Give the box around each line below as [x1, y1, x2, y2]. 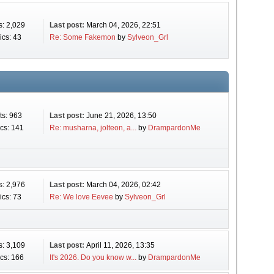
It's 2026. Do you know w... [49, 253, 136, 262]
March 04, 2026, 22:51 [86, 21, 161, 29]
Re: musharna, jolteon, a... [49, 124, 136, 132]
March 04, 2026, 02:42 [86, 180, 161, 189]
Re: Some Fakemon [49, 33, 116, 42]
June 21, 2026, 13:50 [86, 111, 157, 120]
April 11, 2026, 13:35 [86, 241, 155, 250]
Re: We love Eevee [49, 193, 113, 201]
